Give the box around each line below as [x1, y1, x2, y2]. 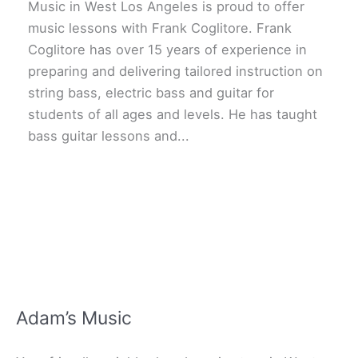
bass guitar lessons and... [28, 128, 189, 145]
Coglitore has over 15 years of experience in [28, 42, 307, 58]
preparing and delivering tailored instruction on [28, 63, 323, 80]
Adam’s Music [16, 306, 132, 329]
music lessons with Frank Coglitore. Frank [28, 20, 292, 37]
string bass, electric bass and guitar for [28, 85, 274, 101]
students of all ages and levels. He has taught [28, 106, 317, 123]
